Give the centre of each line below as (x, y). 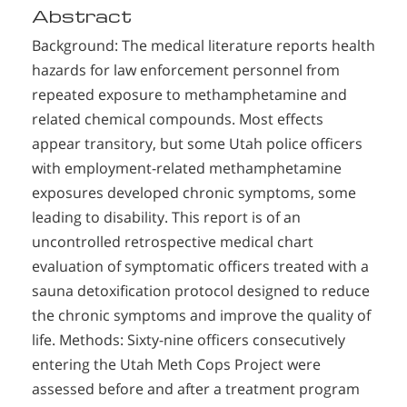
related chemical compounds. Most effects (178, 119)
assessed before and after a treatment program (196, 388)
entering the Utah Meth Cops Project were (176, 364)
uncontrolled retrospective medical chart (173, 241)
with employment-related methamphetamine (187, 168)
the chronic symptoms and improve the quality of (201, 315)
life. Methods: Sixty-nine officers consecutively (189, 339)
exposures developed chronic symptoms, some (194, 192)
